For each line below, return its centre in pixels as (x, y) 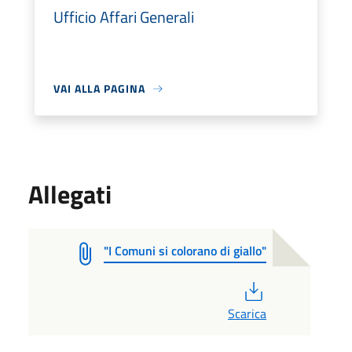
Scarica (247, 313)
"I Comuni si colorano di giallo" (185, 251)
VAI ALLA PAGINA (99, 88)
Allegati (70, 194)
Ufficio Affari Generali (124, 17)
